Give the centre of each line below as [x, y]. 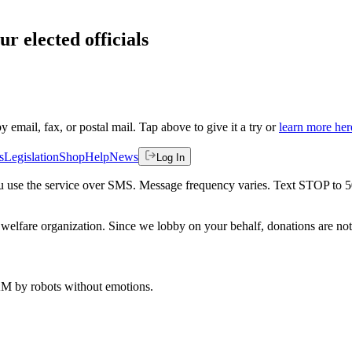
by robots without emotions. [82, 286]
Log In [170, 157]
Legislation [31, 156]
